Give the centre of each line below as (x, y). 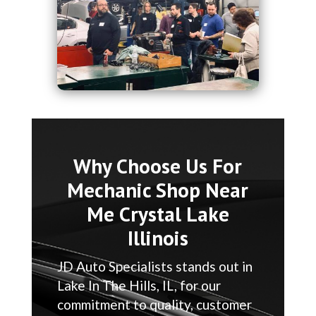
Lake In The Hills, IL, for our (139, 285)
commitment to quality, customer (154, 304)
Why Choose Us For (158, 165)
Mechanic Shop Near (158, 189)
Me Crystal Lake (158, 213)
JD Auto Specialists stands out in (154, 266)
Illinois (158, 237)
